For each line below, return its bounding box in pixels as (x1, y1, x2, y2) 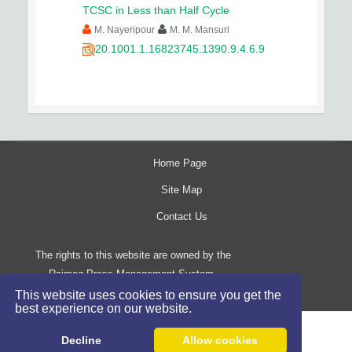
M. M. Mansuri (170, 24, 229, 35)
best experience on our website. (15, 302, 196, 316)
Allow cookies (182, 334, 258, 347)
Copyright (80, 287, 126, 299)
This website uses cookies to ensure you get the (15, 288, 282, 302)
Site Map (161, 184, 202, 196)
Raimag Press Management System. (49, 268, 217, 280)
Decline (61, 334, 102, 347)
